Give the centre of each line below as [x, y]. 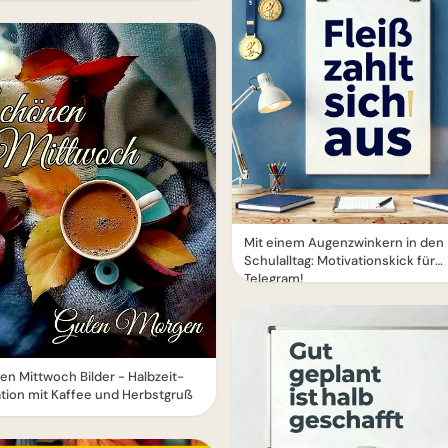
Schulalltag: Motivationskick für [339, 260]
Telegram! [274, 278]
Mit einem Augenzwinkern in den [344, 242]
